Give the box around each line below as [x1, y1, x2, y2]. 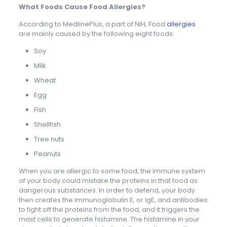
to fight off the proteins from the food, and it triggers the [18, 204, 200, 214]
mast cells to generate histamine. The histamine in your [18, 214, 200, 224]
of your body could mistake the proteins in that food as [18, 175, 198, 185]
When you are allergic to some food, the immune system [18, 166, 205, 176]
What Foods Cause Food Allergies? [18, 2, 145, 12]
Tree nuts [33, 134, 64, 144]
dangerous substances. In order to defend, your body [18, 185, 195, 195]
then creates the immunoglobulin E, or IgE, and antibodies [18, 195, 208, 205]
